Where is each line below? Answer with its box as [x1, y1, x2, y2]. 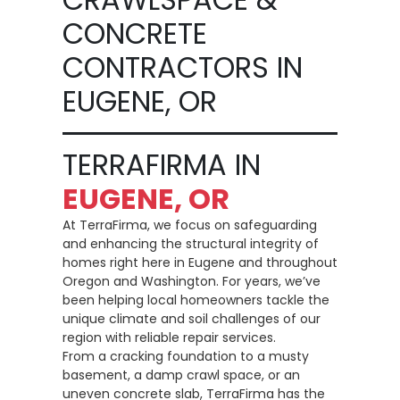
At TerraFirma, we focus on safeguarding [62, 216, 317, 234]
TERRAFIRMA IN [62, 145, 261, 185]
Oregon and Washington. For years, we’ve [62, 272, 321, 290]
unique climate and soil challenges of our [62, 310, 321, 328]
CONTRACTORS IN [62, 47, 303, 87]
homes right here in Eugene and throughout [62, 254, 337, 271]
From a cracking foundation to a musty [62, 347, 309, 365]
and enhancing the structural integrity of [62, 235, 319, 253]
